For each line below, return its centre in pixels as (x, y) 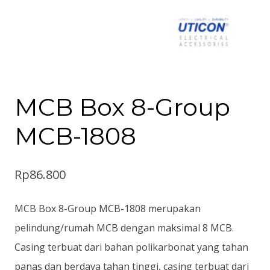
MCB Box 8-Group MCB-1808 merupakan (108, 209)
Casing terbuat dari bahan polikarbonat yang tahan (131, 247)
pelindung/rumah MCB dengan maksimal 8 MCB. (124, 228)
